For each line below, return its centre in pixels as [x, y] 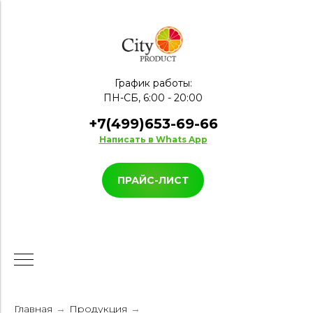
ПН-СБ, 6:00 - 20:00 [153, 98]
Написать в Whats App [153, 140]
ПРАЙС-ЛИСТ [153, 181]
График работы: [153, 83]
